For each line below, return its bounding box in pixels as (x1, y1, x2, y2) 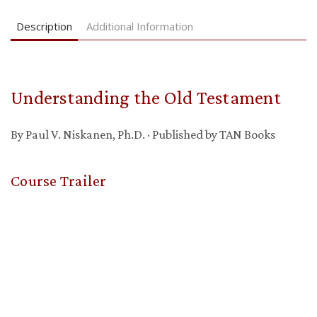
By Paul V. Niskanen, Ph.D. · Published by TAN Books (11, 127, 275, 142)
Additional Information (86, 19, 193, 33)
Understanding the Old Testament (11, 87, 281, 108)
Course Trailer (11, 172, 107, 190)
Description (16, 19, 72, 33)
